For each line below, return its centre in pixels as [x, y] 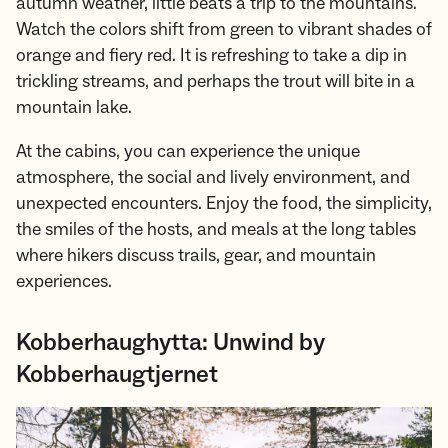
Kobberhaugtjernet [117, 374]
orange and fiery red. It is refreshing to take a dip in [211, 55]
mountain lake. [74, 107]
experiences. [64, 281]
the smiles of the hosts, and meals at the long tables [216, 229]
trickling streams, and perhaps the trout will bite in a [215, 81]
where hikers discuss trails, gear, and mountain [196, 255]
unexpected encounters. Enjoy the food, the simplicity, [224, 203]
